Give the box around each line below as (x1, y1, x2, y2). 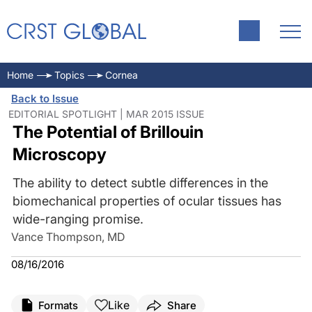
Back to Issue (11, 92, 79, 105)
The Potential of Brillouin (12, 122, 203, 142)
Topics (54, 69, 84, 81)
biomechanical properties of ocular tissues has (12, 194, 281, 208)
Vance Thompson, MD (11, 230, 125, 244)
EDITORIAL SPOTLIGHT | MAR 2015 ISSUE (8, 108, 204, 120)
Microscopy (12, 144, 107, 164)
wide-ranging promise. (12, 212, 143, 226)
